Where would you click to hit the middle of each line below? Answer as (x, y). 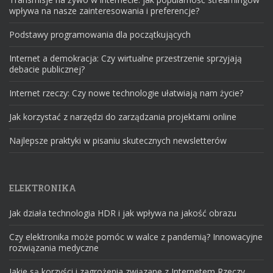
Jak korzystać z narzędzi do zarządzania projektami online (123, 116)
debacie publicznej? (47, 69)
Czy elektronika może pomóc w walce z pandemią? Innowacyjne (136, 236)
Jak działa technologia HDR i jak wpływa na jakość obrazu (123, 213)
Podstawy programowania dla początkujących (100, 34)
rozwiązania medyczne (54, 247)
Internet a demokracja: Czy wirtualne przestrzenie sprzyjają (126, 58)
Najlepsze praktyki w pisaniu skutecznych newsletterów (118, 140)
